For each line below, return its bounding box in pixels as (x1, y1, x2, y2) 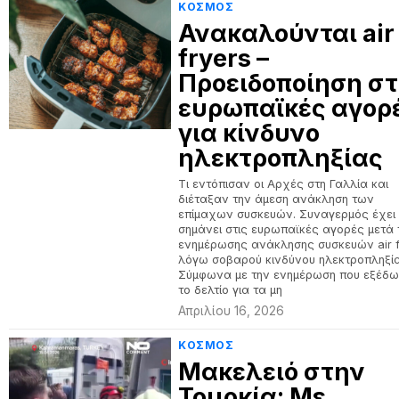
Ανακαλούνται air (178, 19, 395, 48)
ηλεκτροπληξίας (178, 143, 384, 173)
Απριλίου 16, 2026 (178, 304, 285, 318)
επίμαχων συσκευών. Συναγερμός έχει (178, 208, 396, 221)
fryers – (178, 44, 270, 73)
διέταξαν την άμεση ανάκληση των (178, 192, 375, 206)
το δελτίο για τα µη (178, 283, 283, 297)
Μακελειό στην (178, 357, 366, 387)
